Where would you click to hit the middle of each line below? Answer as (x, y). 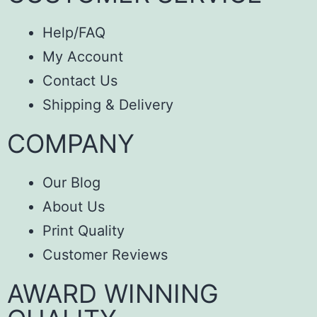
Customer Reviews (105, 254)
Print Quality (83, 230)
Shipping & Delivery (108, 104)
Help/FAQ (74, 32)
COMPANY (71, 143)
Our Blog (71, 182)
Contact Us (80, 80)
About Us (74, 206)
